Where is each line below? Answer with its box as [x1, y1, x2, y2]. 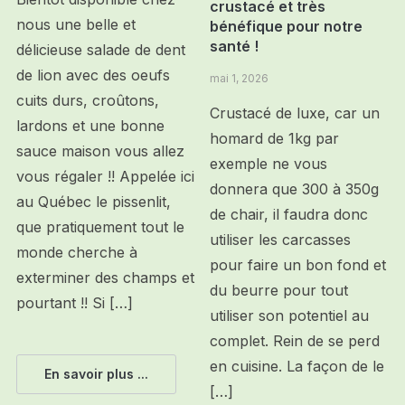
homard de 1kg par [210, 129, 340, 148]
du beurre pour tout [210, 281, 349, 300]
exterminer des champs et [15, 268, 194, 287]
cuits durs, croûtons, [15, 90, 159, 109]
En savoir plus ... [43, 365, 148, 381]
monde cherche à [15, 242, 137, 261]
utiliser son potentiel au [210, 306, 370, 325]
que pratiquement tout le [15, 217, 184, 236]
